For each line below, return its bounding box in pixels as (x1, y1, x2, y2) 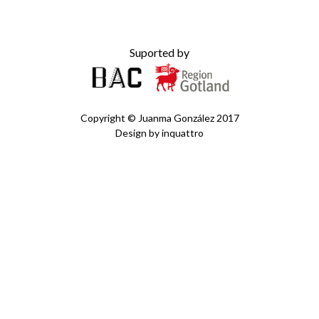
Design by (115, 127, 162, 139)
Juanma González (137, 112, 214, 124)
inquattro (162, 127, 204, 139)
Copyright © (80, 112, 138, 124)
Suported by (130, 46, 189, 59)
